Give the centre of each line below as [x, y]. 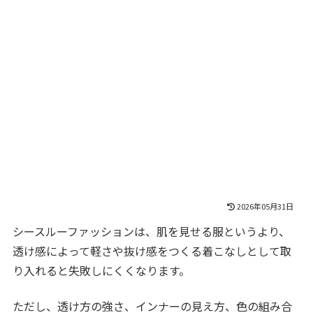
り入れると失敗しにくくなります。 [102, 271]
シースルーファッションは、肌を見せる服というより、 [152, 232]
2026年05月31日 [265, 206]
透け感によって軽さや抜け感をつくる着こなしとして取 [152, 251]
